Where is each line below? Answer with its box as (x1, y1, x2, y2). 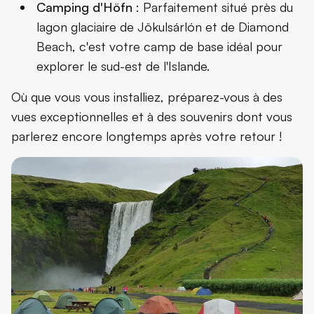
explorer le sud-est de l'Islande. (36, 57, 210, 74)
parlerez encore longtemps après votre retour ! (11, 128, 282, 144)
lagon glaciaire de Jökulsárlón (36, 18, 202, 34)
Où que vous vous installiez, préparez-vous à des (11, 88, 282, 104)
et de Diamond (202, 18, 289, 34)
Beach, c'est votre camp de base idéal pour (36, 38, 282, 54)
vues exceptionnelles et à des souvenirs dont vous (11, 108, 292, 124)
